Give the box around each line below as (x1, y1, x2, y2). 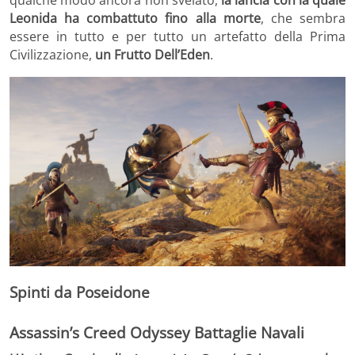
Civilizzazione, (10, 46, 95, 64)
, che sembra (260, 10, 346, 28)
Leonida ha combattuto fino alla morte (10, 10, 261, 28)
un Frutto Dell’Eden (95, 46, 210, 64)
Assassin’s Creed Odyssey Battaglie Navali (10, 322, 304, 342)
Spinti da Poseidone (10, 281, 150, 302)
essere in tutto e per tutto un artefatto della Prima (10, 28, 345, 46)
